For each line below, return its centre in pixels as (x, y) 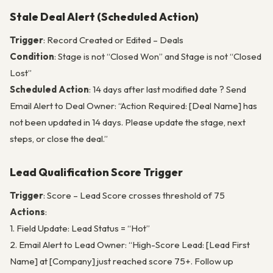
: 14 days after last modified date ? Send (168, 90)
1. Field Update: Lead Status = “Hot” (80, 229)
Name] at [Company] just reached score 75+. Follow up (122, 261)
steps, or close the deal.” (59, 139)
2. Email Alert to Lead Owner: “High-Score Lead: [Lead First (130, 245)
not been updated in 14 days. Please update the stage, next (128, 122)
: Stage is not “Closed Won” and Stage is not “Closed (158, 57)
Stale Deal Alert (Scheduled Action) (104, 17)
